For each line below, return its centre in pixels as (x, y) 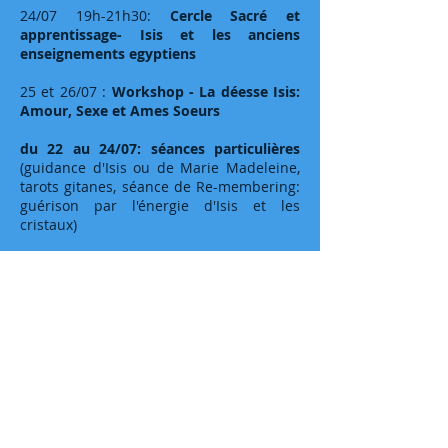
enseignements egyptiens (108, 53)
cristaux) (50, 224)
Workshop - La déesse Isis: (205, 91)
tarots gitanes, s (74, 186)
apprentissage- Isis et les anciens (160, 34)
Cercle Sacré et (234, 15)
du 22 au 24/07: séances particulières (160, 148)
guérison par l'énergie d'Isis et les (160, 205)
